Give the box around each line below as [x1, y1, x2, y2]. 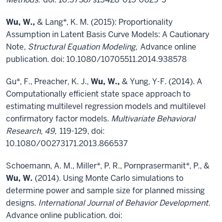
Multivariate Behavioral [111, 113, 195, 124]
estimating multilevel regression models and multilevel [6, 101, 206, 111]
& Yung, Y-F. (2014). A [120, 76, 202, 87]
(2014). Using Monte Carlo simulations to [35, 173, 183, 183]
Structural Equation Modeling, [28, 42, 137, 52]
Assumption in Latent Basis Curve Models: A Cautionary [6, 29, 210, 40]
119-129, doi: [59, 126, 105, 136]
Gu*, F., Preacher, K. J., [6, 76, 91, 87]
